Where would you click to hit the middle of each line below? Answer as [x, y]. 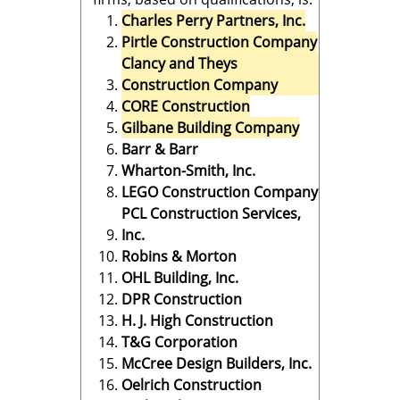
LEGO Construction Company [220, 192]
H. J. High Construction [197, 321]
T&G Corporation [179, 342]
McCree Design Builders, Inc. [217, 363]
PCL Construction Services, [211, 213]
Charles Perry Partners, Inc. [213, 21]
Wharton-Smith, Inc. [188, 171]
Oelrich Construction [192, 385]
